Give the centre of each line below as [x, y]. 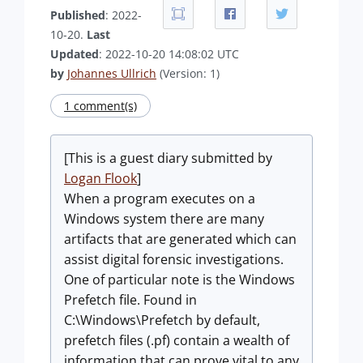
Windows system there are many [164, 219]
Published [78, 15]
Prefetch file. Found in [130, 300]
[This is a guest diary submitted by [168, 158]
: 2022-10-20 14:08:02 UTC [169, 54]
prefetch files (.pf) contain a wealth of [177, 340]
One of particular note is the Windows [179, 280]
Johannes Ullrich [112, 73]
